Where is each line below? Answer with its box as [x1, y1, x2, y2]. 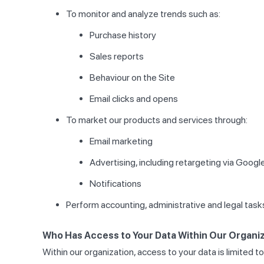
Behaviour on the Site [90, 72, 175, 84]
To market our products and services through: [66, 114, 247, 126]
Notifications [90, 178, 141, 190]
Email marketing [90, 136, 153, 147]
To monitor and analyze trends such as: [66, 8, 220, 20]
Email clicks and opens [90, 93, 178, 105]
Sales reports [90, 51, 144, 62]
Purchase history [90, 29, 156, 41]
